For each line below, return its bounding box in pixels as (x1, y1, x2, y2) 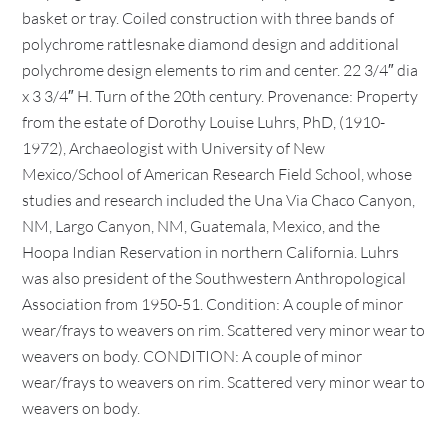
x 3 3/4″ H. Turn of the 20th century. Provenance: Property (22, 86, 419, 106)
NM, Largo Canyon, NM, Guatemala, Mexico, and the (22, 216, 381, 236)
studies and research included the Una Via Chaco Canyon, (22, 190, 416, 210)
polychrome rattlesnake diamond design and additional (22, 34, 400, 54)
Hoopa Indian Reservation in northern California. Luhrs (22, 242, 400, 262)
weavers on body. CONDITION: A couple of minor (22, 346, 363, 366)
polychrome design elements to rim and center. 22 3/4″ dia (22, 60, 419, 80)
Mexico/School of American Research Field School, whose (22, 164, 413, 184)
